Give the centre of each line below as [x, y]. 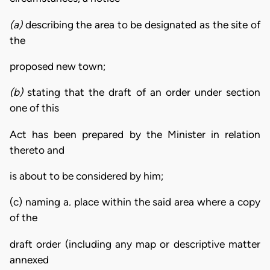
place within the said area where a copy [167, 202]
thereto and [37, 150]
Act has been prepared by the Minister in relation [135, 134]
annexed [29, 259]
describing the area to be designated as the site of [141, 24]
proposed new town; [58, 67]
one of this [34, 108]
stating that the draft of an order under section [144, 93]
